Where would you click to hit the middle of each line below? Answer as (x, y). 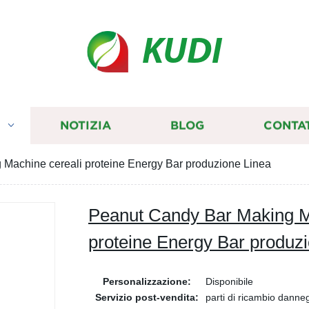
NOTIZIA (85, 126)
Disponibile (229, 281)
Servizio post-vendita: (147, 297)
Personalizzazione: (147, 281)
